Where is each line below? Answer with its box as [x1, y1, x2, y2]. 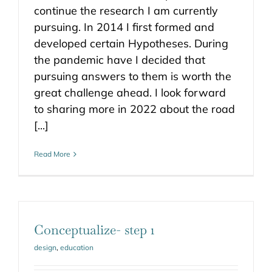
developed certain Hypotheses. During [34, 36, 228, 50]
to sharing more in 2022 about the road [34, 102, 235, 116]
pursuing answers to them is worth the [34, 69, 231, 83]
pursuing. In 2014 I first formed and [34, 20, 214, 34]
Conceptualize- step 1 [34, 221, 155, 238]
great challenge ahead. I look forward [34, 86, 226, 100]
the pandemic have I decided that [34, 53, 205, 67]
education [60, 243, 93, 252]
